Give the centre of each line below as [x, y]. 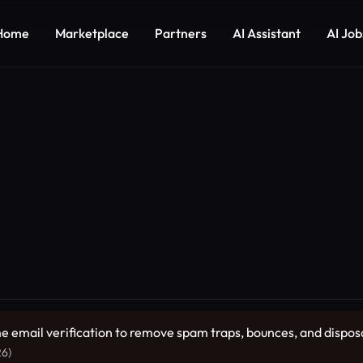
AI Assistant [267, 33]
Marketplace [92, 33]
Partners [181, 33]
